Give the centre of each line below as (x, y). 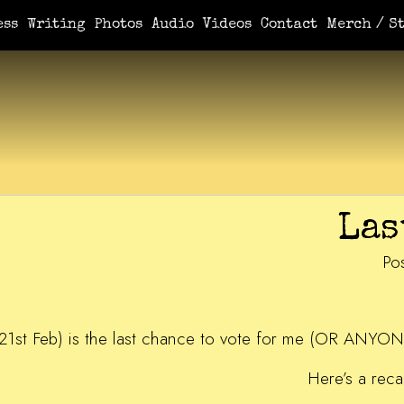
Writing (56, 25)
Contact (289, 25)
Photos (119, 25)
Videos (227, 25)
